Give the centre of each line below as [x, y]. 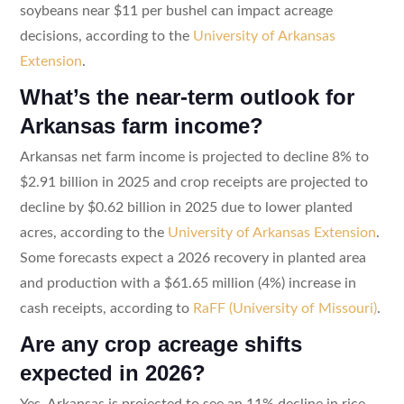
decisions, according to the [106, 36]
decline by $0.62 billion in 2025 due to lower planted [186, 207]
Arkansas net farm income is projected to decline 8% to [194, 156]
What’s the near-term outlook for [187, 96]
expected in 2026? [112, 372]
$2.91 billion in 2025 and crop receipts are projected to [193, 182]
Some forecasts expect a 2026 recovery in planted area [193, 257]
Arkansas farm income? [141, 125]
